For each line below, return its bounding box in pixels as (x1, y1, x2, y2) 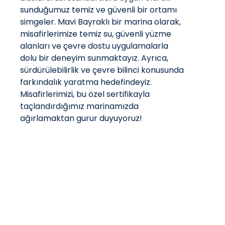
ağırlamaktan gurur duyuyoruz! (20, 113, 142, 124)
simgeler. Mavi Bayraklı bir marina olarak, (20, 16, 181, 28)
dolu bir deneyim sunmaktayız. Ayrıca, (20, 52, 168, 64)
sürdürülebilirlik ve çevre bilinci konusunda (20, 64, 184, 76)
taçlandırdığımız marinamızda (20, 100, 139, 112)
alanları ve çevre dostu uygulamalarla (20, 40, 168, 52)
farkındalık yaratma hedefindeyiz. (20, 76, 152, 88)
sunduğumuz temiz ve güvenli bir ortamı (20, 4, 177, 16)
